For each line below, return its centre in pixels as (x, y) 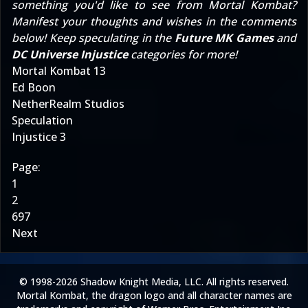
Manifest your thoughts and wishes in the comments (154, 21)
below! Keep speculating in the (93, 37)
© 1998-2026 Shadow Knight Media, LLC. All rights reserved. (154, 281)
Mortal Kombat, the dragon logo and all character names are (154, 295)
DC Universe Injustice (70, 54)
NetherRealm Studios (68, 103)
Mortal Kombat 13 (59, 70)
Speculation (42, 120)
